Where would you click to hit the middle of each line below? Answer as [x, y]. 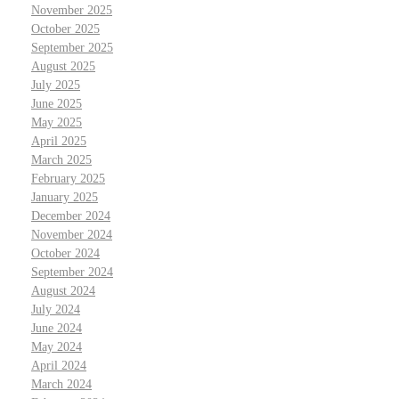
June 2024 [57, 328]
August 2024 [63, 290]
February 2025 [68, 178]
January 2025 [65, 197]
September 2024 [72, 272]
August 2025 [63, 66]
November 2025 [72, 10]
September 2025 [72, 47]
